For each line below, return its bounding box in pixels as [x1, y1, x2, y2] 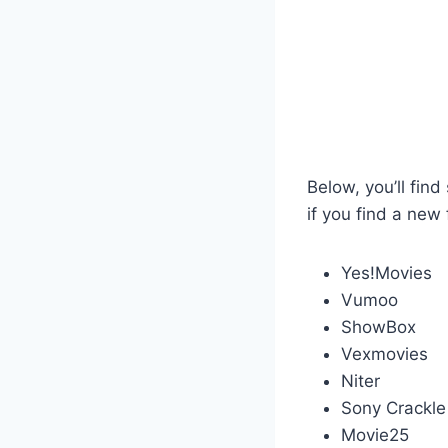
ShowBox [341, 317, 416, 338]
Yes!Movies [341, 263, 432, 284]
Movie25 [341, 425, 409, 446]
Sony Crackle [341, 398, 446, 419]
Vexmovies [341, 344, 428, 365]
